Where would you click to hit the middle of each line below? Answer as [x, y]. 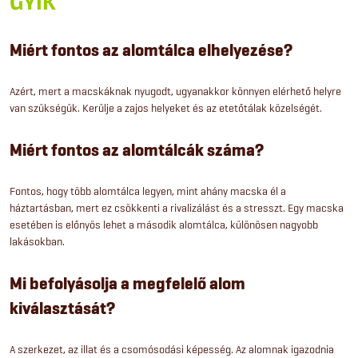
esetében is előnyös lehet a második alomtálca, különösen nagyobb [164, 225]
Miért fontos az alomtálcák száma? [137, 150]
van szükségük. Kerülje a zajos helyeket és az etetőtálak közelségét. [166, 108]
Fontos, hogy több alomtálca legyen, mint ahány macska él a [148, 191]
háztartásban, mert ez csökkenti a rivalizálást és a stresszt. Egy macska [177, 208]
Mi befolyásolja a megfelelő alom [127, 284]
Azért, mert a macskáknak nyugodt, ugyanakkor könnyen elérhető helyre [175, 91]
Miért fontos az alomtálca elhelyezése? [151, 50]
